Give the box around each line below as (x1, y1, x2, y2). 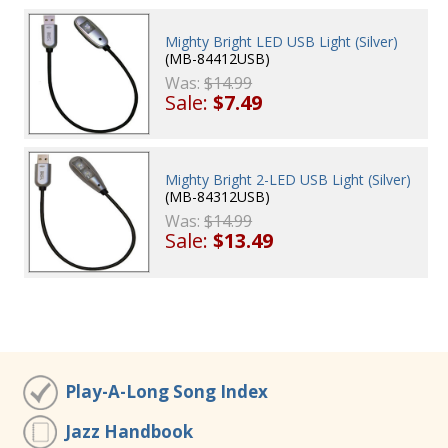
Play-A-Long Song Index (65, 380, 268, 403)
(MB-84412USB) (165, 49, 271, 69)
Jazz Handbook (65, 420, 193, 443)
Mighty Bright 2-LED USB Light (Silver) (165, 170, 412, 190)
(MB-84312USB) (165, 187, 271, 207)
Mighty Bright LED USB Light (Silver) (165, 32, 399, 52)
